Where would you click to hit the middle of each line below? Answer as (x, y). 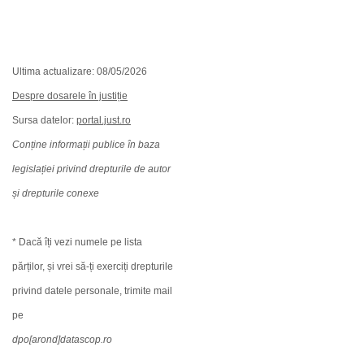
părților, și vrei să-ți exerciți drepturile (93, 266)
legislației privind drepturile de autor (91, 169)
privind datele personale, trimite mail (92, 291)
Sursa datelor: (44, 120)
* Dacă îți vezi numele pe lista (77, 242)
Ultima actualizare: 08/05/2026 (80, 71)
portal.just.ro (104, 120)
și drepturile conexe (56, 193)
